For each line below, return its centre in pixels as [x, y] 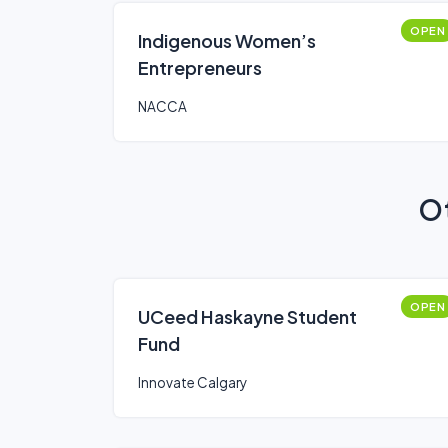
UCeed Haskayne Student [247, 316]
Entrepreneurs [200, 67]
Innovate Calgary [192, 382]
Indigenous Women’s [227, 40]
